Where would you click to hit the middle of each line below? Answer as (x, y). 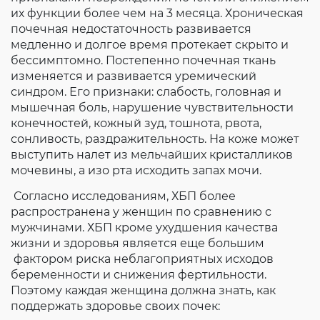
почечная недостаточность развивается (131, 29)
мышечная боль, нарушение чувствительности (152, 107)
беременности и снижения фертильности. (139, 275)
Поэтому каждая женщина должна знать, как (143, 290)
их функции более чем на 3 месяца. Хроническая (157, 13)
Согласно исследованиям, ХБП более (123, 196)
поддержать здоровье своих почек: (115, 306)
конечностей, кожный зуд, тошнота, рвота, (136, 123)
